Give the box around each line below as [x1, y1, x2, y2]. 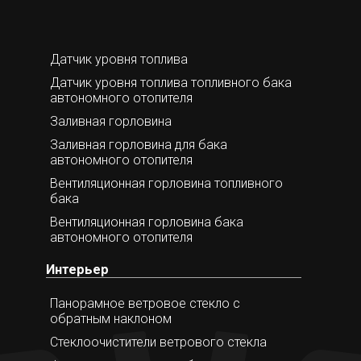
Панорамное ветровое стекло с [49, 295, 240, 311]
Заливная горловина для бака [49, 136, 227, 152]
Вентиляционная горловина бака [49, 214, 243, 230]
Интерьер [45, 262, 109, 278]
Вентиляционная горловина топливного [49, 175, 283, 191]
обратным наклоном [49, 310, 172, 326]
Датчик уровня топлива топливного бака [49, 74, 292, 90]
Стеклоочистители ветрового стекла [49, 334, 267, 350]
